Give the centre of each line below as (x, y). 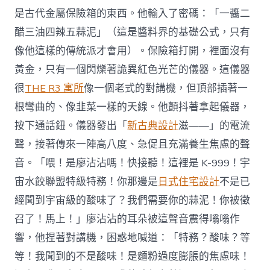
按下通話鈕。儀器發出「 (71, 125)
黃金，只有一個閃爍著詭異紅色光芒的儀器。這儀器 (133, 69)
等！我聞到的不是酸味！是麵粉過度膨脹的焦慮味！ (133, 256)
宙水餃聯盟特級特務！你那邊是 (86, 181)
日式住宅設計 (189, 181)
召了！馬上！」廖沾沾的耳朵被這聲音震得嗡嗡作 (127, 219)
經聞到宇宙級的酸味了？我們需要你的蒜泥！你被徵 (133, 200)
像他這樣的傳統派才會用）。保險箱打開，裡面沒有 (133, 51)
